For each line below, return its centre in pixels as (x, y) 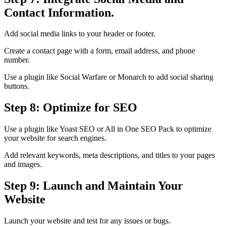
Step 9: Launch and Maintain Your (94, 186)
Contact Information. (59, 12)
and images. (23, 164)
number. (17, 60)
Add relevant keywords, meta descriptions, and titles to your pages (109, 155)
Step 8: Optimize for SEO (71, 108)
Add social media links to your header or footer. (80, 34)
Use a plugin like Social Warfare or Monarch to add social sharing (109, 77)
